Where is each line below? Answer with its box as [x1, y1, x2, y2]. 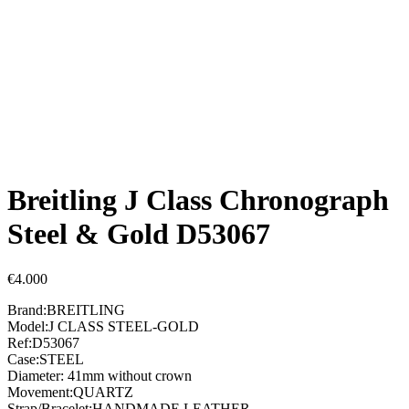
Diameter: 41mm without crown [7, 367, 192, 383]
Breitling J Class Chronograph [7, 184, 389, 217]
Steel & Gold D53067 [7, 217, 270, 251]
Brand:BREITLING [7, 301, 125, 318]
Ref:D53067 [7, 334, 79, 351]
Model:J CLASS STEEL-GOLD [7, 318, 199, 334]
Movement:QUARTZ [7, 383, 133, 400]
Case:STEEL [7, 351, 84, 367]
